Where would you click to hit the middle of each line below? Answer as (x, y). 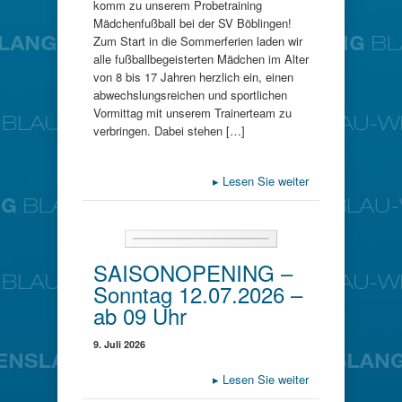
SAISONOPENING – (193, 272)
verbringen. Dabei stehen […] (169, 131)
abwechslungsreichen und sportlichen (190, 95)
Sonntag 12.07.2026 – (198, 293)
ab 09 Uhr (140, 315)
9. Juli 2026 (119, 344)
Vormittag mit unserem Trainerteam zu (192, 113)
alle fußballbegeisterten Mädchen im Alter (201, 59)
